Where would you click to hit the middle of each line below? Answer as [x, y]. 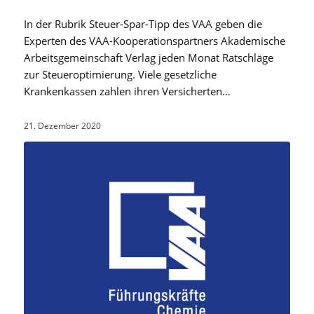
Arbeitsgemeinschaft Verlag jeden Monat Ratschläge [148, 57]
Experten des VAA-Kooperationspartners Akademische [154, 40]
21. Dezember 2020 [62, 125]
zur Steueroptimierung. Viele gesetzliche [120, 74]
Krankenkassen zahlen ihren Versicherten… [127, 91]
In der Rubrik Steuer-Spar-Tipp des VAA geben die [143, 23]
